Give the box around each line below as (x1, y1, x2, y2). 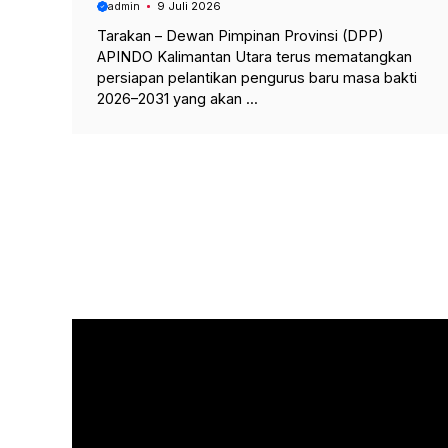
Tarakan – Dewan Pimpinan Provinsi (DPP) (97, 26, 384, 44)
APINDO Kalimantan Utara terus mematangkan (97, 47, 412, 65)
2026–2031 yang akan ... (97, 89, 258, 107)
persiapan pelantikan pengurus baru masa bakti (97, 68, 417, 86)
